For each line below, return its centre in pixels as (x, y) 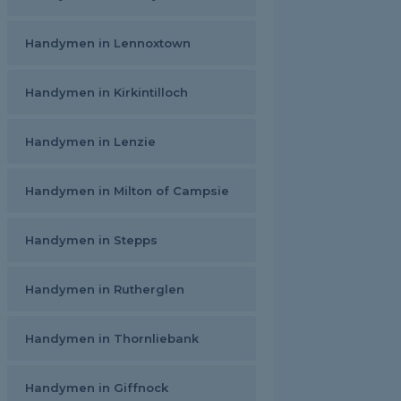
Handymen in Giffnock (97, 388)
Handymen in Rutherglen (105, 289)
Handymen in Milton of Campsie (127, 191)
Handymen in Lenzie (90, 141)
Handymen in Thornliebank (112, 338)
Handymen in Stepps (91, 240)
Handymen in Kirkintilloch (107, 92)
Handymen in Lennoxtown (108, 43)
